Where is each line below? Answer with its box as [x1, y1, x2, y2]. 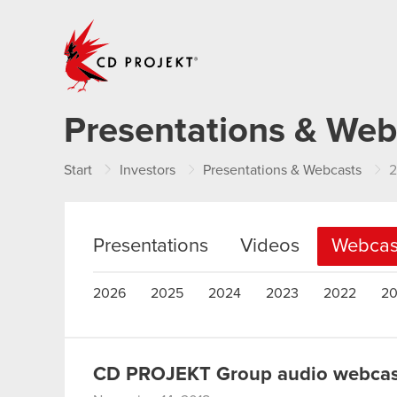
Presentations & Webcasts [203, 163, 362, 177]
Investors [120, 163, 175, 177]
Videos [240, 237, 300, 256]
